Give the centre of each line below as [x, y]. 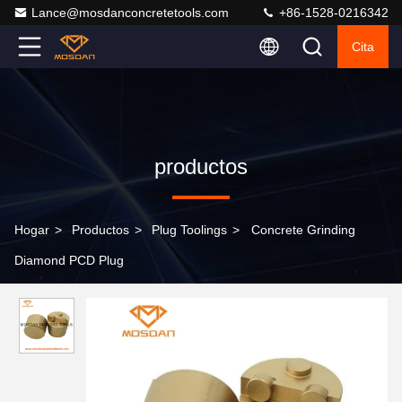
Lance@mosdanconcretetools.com [130, 13]
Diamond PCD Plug [69, 260]
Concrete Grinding [303, 230]
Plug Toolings [189, 230]
